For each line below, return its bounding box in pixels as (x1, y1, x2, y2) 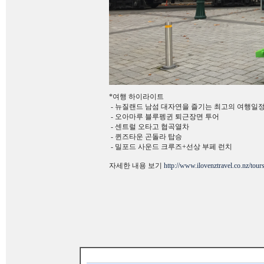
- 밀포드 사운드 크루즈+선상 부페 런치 (109, 143, 232, 151)
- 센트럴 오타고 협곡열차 (109, 123, 189, 131)
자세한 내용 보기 (109, 161, 164, 170)
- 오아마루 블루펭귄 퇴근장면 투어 (109, 113, 219, 121)
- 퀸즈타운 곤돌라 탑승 (109, 133, 182, 141)
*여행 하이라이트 (109, 93, 164, 101)
